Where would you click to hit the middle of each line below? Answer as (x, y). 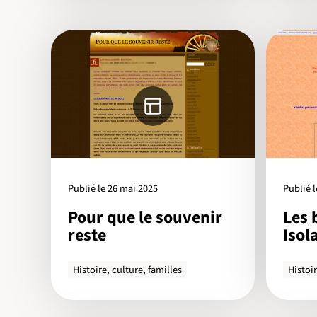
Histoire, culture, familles (128, 270)
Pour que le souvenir (145, 218)
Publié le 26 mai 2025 (113, 188)
